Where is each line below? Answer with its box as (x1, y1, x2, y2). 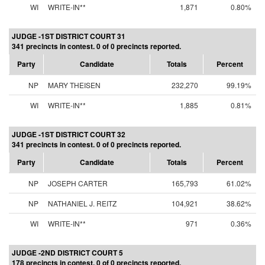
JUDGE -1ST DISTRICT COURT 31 (12, 31, 125, 41)
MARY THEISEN (48, 80, 101, 90)
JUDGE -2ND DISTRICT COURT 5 (12, 247, 123, 258)
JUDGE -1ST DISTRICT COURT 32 (12, 129, 125, 140)
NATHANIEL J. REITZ (48, 198, 117, 208)
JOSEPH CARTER (48, 178, 108, 188)
